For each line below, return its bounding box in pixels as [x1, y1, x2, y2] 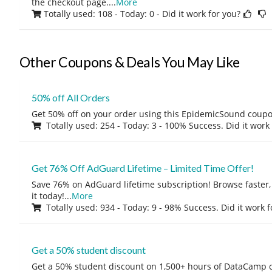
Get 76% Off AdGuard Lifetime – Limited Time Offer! [31, 162, 254, 174]
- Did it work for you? [156, 8, 243, 19]
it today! [31, 190, 64, 202]
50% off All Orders [31, 92, 110, 103]
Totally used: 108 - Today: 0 [43, 8, 154, 19]
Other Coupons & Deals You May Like [19, 53, 240, 70]
